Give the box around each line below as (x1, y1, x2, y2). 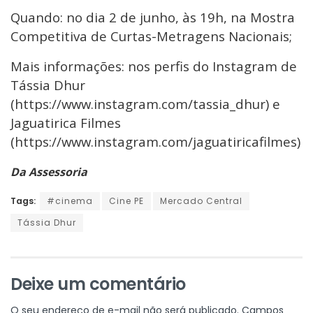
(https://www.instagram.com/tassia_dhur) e (10, 94, 280, 112)
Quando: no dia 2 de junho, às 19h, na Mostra (10, 8, 295, 26)
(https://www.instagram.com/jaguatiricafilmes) (10, 132, 300, 150)
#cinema (47, 194, 93, 207)
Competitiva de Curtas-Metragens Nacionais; (10, 27, 292, 45)
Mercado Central (160, 194, 242, 207)
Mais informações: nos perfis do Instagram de (10, 57, 297, 75)
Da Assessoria (10, 163, 87, 180)
